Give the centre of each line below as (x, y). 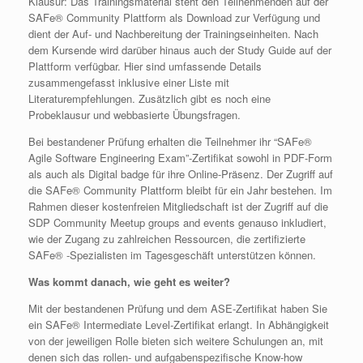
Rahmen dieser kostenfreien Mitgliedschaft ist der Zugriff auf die (178, 206)
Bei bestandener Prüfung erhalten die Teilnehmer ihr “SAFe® (170, 141)
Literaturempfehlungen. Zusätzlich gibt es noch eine (149, 98)
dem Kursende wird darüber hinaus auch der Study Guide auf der (180, 49)
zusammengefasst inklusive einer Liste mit (129, 82)
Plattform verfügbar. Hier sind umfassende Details (145, 66)
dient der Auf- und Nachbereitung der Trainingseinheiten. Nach (173, 33)
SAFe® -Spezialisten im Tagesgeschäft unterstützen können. (172, 254)
